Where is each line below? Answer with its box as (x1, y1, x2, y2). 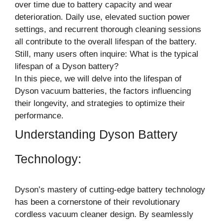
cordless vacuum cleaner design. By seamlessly (15, 209, 193, 219)
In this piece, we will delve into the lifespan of (15, 74, 182, 83)
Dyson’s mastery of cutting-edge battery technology (15, 184, 205, 194)
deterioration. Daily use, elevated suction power (15, 12, 190, 22)
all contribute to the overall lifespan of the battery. (15, 37, 197, 46)
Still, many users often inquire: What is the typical (15, 49, 198, 59)
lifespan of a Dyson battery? (15, 61, 118, 71)
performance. (15, 110, 64, 120)
